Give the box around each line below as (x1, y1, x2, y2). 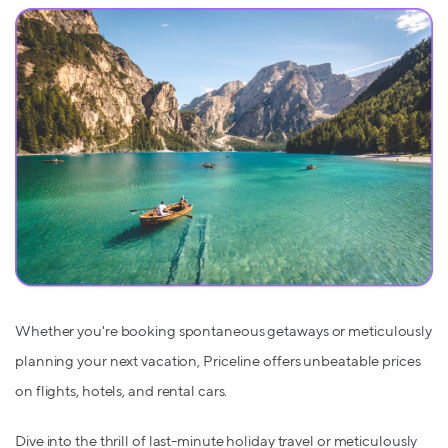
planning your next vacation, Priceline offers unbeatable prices (15, 354, 421, 370)
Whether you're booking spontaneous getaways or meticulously (15, 324, 433, 340)
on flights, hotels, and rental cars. (15, 384, 228, 400)
